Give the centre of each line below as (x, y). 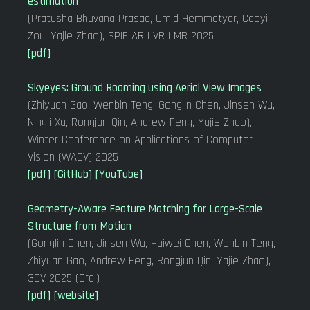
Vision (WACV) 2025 (73, 157)
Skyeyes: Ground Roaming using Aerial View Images (145, 88)
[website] (76, 295)
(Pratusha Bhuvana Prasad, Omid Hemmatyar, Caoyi (148, 19)
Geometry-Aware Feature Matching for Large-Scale (145, 209)
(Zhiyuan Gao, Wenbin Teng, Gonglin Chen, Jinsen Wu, (151, 105)
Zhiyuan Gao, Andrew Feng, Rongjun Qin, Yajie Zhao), (149, 261)
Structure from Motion (80, 226)
